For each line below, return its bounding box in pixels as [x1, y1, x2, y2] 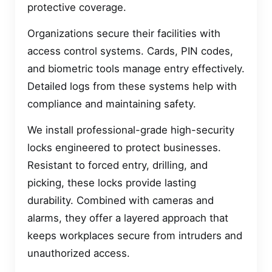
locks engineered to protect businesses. [27, 141, 221, 154]
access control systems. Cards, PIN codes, [27, 44, 233, 57]
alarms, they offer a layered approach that [27, 212, 228, 225]
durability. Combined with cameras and [27, 194, 214, 207]
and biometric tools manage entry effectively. [27, 62, 245, 75]
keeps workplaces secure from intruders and [27, 229, 242, 242]
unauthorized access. [27, 247, 130, 260]
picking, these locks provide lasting [27, 177, 196, 189]
